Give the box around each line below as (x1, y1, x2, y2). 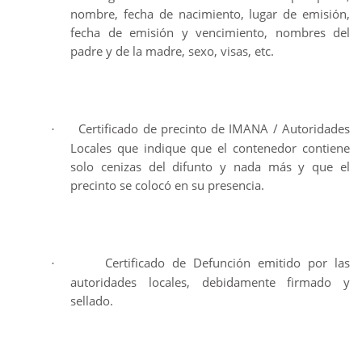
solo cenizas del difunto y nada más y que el (70, 158, 350, 175)
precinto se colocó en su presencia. (70, 177, 264, 193)
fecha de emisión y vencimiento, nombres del (70, 24, 350, 40)
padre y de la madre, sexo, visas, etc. (70, 43, 274, 59)
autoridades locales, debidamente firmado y (70, 274, 350, 290)
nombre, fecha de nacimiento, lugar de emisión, (70, 6, 350, 22)
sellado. (70, 293, 113, 309)
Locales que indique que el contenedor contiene (70, 140, 350, 156)
